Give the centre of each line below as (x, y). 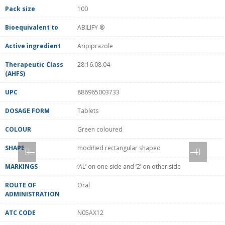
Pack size (20, 9)
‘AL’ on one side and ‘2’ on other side (129, 166)
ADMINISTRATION (32, 194)
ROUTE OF (21, 185)
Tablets (88, 110)
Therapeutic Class (34, 64)
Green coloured (100, 129)
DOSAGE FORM (27, 110)
